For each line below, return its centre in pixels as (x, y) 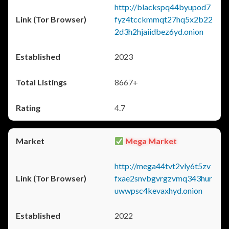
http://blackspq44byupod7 (163, 7)
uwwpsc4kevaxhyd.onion (158, 190)
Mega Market (151, 141)
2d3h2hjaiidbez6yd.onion (159, 31)
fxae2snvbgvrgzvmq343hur (163, 178)
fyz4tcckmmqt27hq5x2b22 (164, 19)
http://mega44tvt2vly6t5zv (163, 166)
